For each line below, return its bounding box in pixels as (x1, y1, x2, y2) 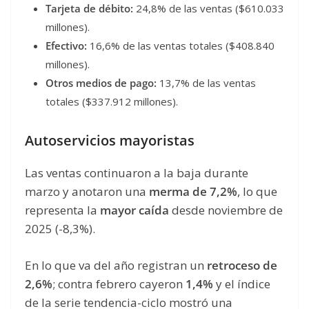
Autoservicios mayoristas (25, 131, 195, 150)
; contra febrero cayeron (52, 275, 186, 292)
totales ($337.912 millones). (46, 94, 178, 109)
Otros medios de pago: (46, 76, 157, 90)
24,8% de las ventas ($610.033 (133, 1, 284, 16)
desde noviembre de (169, 202, 283, 219)
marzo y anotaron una (25, 183, 149, 200)
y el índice (213, 275, 270, 292)
